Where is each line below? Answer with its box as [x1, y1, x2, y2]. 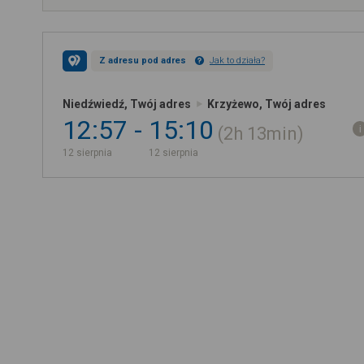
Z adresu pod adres [99, 55, 186, 66]
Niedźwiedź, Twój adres [63, 97, 191, 110]
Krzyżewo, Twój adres [207, 97, 326, 110]
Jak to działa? [210, 55, 265, 66]
